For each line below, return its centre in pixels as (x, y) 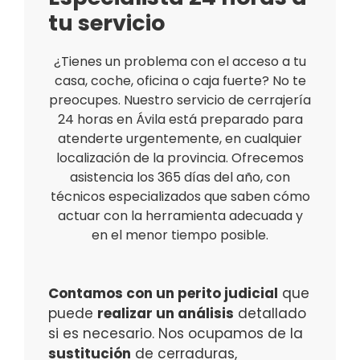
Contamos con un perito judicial (163, 294)
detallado (270, 314)
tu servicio (106, 23)
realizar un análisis (166, 314)
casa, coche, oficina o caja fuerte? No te (180, 81)
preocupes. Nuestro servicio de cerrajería (180, 100)
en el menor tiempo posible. (180, 235)
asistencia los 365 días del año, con (180, 178)
